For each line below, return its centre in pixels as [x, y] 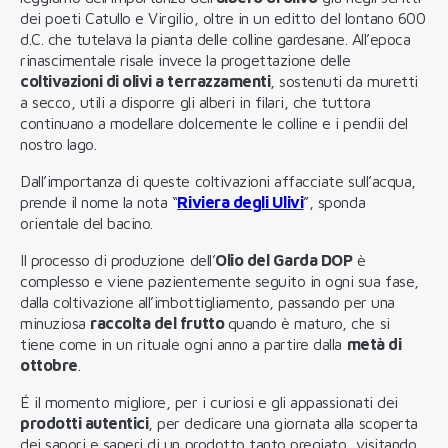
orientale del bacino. [86, 222]
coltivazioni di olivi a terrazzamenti [145, 80]
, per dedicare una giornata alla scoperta [283, 422]
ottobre [49, 364]
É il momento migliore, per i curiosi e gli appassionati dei [209, 401]
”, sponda [334, 201]
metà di [374, 343]
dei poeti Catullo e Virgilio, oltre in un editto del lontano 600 [223, 17]
